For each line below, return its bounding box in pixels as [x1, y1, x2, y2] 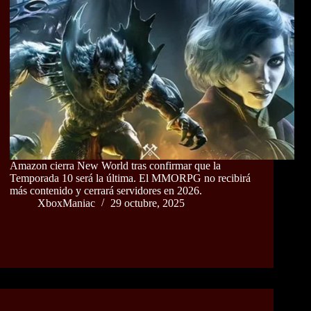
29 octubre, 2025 [110, 197, 185, 210]
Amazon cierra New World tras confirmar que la [10, 160, 221, 172]
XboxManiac [37, 197, 95, 210]
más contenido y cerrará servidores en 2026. [10, 185, 202, 197]
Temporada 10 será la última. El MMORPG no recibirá [10, 172, 251, 185]
